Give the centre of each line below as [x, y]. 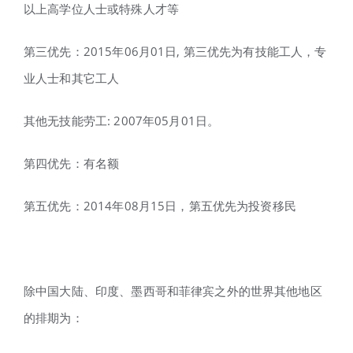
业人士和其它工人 [72, 78]
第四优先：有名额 [72, 163]
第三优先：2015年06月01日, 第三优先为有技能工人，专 [175, 51]
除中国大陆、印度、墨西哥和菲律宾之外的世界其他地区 [173, 290]
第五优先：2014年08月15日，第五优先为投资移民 [160, 205]
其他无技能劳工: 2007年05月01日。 [122, 120]
